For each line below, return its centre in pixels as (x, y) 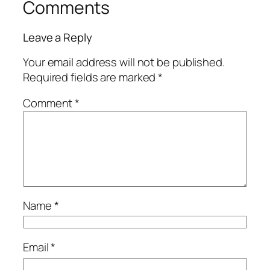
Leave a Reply (58, 38)
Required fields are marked (91, 77)
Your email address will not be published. (124, 62)
